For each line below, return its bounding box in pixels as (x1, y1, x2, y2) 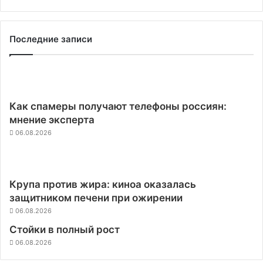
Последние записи (9, 33, 92, 45)
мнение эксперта (9, 113, 95, 126)
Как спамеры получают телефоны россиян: (9, 100, 227, 112)
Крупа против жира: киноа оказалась (9, 178, 196, 190)
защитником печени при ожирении (9, 191, 183, 204)
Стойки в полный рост (9, 223, 120, 235)
